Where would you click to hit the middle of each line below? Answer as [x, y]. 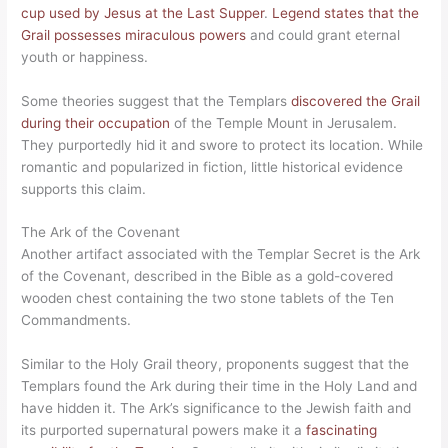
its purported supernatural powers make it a [164, 430]
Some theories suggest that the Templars [156, 100]
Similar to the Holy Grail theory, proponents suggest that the [215, 364]
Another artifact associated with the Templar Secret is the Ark [221, 254]
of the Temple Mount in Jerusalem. [284, 122]
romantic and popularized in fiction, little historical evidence [212, 166]
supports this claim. [84, 188]
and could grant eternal [323, 34]
